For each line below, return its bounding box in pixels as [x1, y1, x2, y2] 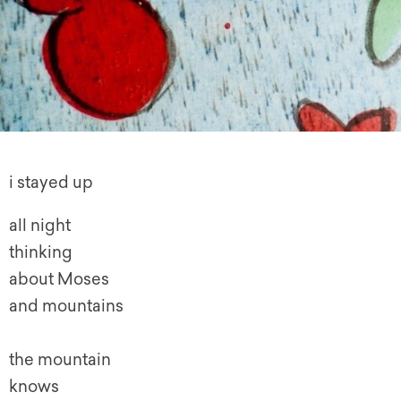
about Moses [9, 269, 109, 289]
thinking [9, 242, 73, 262]
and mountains [9, 295, 124, 316]
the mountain [9, 349, 111, 370]
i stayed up [9, 172, 93, 192]
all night [9, 215, 71, 235]
